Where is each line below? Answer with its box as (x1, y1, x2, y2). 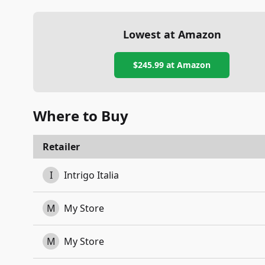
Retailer (43, 140, 80, 153)
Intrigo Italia (64, 169, 119, 182)
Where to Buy (33, 106, 128, 125)
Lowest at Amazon (122, 27, 221, 41)
